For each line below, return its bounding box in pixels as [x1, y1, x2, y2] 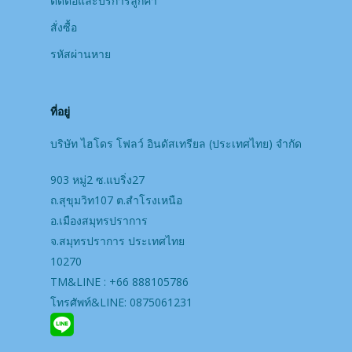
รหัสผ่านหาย [50, 46, 111, 62]
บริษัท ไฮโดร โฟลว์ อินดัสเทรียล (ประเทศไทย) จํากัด [50, 136, 302, 152]
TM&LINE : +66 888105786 [50, 274, 189, 290]
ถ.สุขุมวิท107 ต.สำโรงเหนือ [50, 192, 182, 208]
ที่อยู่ [50, 104, 70, 119]
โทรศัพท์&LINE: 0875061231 [50, 295, 192, 310]
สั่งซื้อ [50, 20, 77, 35]
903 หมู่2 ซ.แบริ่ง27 [50, 172, 145, 188]
